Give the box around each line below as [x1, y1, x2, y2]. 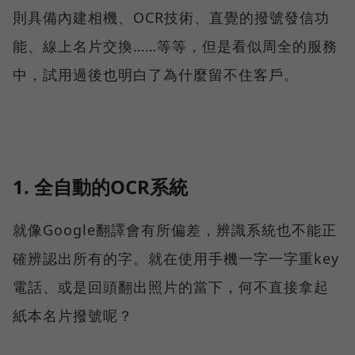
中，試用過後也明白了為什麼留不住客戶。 [13, 65, 299, 85]
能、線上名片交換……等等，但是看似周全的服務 [13, 36, 338, 56]
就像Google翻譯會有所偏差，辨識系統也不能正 [13, 220, 337, 240]
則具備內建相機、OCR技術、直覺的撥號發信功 [13, 8, 330, 28]
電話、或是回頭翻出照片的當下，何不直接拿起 [13, 277, 329, 297]
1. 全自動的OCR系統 [13, 174, 188, 200]
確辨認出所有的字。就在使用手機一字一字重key [13, 249, 339, 269]
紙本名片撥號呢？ [13, 306, 133, 326]
